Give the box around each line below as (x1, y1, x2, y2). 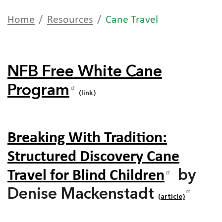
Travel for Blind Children (7, 167, 165, 184)
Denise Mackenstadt (7, 186, 158, 203)
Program (7, 83, 69, 99)
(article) (158, 193, 185, 200)
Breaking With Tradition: (7, 130, 167, 146)
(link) (79, 89, 96, 97)
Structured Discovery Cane (7, 149, 179, 165)
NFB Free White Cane (7, 64, 162, 80)
